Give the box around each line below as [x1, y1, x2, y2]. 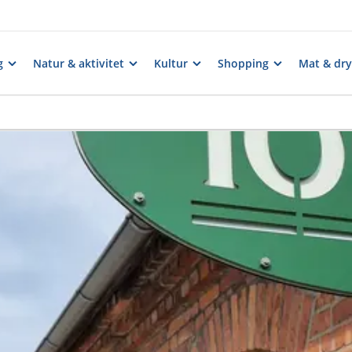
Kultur [154, 55, 188, 71]
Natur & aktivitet [33, 55, 124, 71]
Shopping [218, 55, 269, 71]
